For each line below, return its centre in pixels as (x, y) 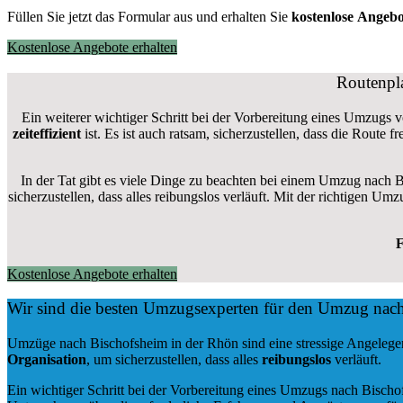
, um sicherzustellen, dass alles (174, 360)
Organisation (47, 360)
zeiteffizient (47, 133)
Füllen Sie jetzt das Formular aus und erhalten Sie (149, 17)
